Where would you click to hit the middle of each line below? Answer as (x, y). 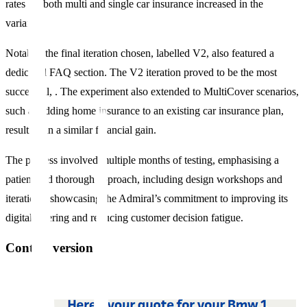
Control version (49, 247)
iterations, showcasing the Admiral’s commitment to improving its (147, 198)
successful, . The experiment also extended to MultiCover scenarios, (152, 91)
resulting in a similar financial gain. (81, 130)
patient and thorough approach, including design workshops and (144, 179)
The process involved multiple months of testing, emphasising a (142, 160)
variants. (24, 23)
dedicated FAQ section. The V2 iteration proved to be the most (141, 72)
